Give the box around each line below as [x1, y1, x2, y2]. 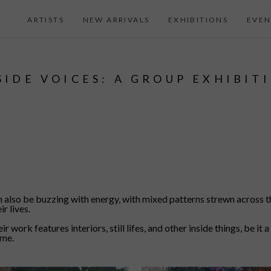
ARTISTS [27, 15, 65, 25]
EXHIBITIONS [168, 15, 229, 25]
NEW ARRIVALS [82, 15, 150, 25]
